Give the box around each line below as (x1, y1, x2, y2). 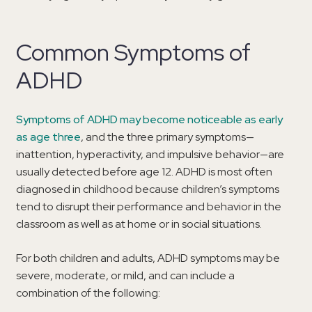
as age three (16, 130, 81, 145)
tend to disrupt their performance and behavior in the (16, 199, 281, 214)
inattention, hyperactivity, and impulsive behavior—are (16, 147, 284, 162)
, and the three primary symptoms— (81, 130, 254, 145)
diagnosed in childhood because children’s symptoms (16, 182, 279, 197)
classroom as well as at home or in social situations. (16, 217, 262, 232)
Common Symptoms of (16, 37, 251, 68)
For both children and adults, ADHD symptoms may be (16, 251, 280, 266)
